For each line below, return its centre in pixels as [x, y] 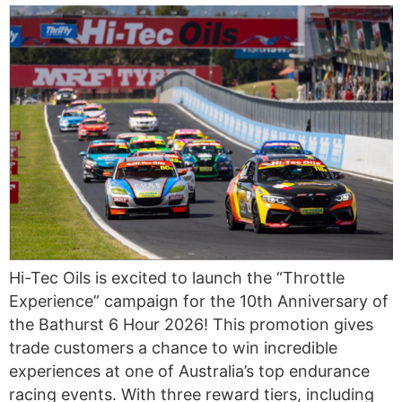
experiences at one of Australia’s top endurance [189, 371]
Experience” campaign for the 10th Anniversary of [199, 301]
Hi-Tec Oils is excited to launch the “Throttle [177, 277]
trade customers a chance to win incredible [173, 347]
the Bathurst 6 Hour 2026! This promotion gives [191, 324]
